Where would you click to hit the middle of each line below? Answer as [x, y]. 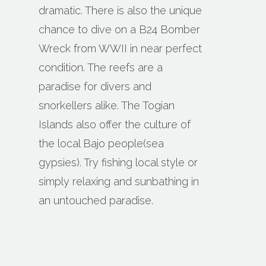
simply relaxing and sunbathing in [119, 182]
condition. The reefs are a [101, 68]
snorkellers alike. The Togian [107, 106]
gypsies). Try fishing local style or [118, 163]
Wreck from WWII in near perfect [121, 49]
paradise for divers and [95, 87]
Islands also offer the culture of [115, 125]
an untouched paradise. [96, 201]
